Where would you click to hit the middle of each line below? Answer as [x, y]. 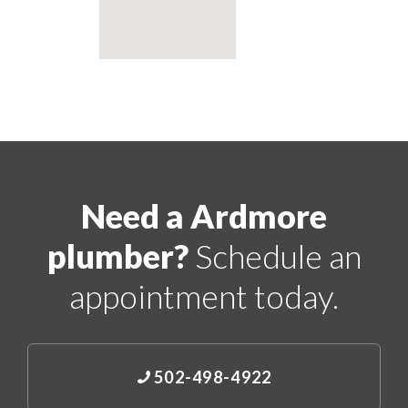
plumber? [117, 255]
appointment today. [204, 296]
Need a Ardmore [204, 215]
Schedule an [275, 255]
